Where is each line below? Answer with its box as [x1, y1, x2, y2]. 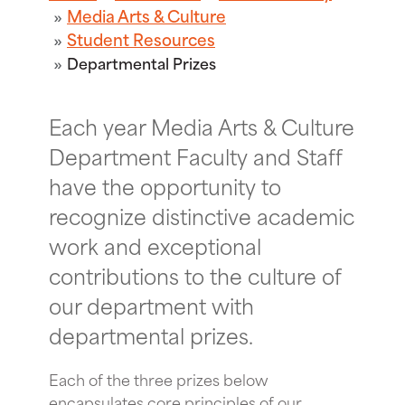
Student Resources [67, 25, 215, 52]
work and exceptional [49, 228, 261, 261]
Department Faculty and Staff [49, 138, 342, 172]
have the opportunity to [49, 168, 281, 202]
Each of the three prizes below [49, 366, 268, 391]
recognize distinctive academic [49, 198, 354, 231]
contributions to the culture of [49, 258, 341, 291]
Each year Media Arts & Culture [49, 108, 354, 142]
